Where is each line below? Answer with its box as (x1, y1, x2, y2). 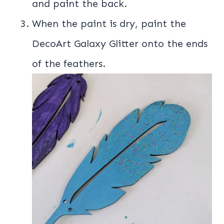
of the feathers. (32, 57, 105, 70)
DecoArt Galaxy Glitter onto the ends (32, 37, 207, 50)
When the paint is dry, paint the (32, 17, 186, 30)
